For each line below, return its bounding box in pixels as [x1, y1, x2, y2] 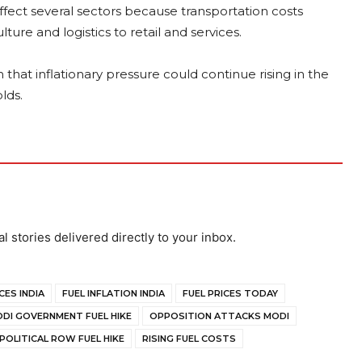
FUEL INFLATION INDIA [62, 288, 165, 299]
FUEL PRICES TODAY [183, 288, 278, 299]
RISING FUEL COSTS [142, 333, 236, 344]
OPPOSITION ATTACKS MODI [149, 310, 289, 322]
